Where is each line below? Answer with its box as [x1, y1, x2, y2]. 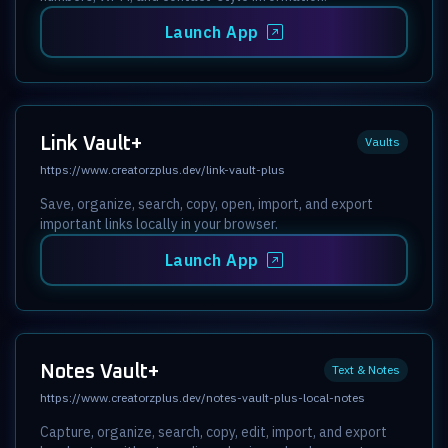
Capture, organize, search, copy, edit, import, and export [40, 422, 387, 441]
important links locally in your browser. [40, 214, 278, 233]
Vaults [365, 133, 400, 149]
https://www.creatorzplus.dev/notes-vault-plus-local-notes [40, 389, 365, 405]
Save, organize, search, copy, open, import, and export [40, 194, 373, 213]
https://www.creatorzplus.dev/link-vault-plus [40, 161, 285, 177]
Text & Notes [332, 361, 400, 377]
